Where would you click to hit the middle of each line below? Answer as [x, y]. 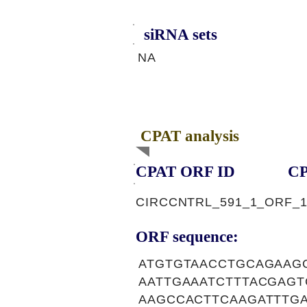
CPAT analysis [190, 136]
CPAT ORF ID [185, 172]
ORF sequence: [187, 237]
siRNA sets [181, 35]
